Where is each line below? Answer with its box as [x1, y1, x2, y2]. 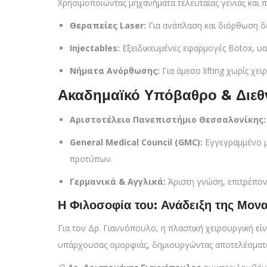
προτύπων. [70, 153, 113, 164]
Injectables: [70, 42, 120, 54]
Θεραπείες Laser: [70, 20, 146, 31]
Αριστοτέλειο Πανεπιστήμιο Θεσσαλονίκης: [70, 114, 266, 125]
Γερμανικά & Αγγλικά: [70, 176, 166, 187]
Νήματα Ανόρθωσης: [70, 65, 160, 76]
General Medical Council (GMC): [70, 136, 203, 148]
